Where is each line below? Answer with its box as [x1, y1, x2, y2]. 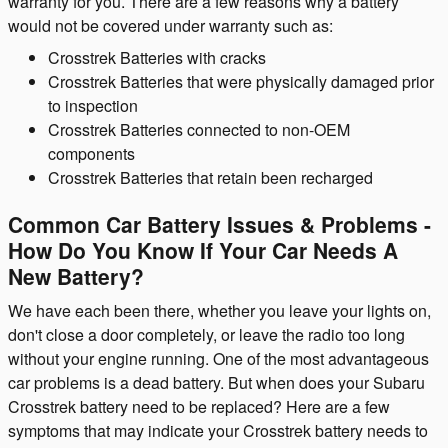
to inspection [48, 93, 138, 117]
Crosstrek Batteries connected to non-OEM [48, 117, 350, 141]
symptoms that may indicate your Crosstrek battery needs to [8, 419, 428, 442]
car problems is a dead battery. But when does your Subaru [8, 371, 425, 394]
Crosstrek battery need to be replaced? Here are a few [8, 395, 390, 418]
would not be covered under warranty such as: [8, 13, 333, 37]
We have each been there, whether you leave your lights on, [8, 299, 431, 322]
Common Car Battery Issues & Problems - [8, 208, 431, 239]
